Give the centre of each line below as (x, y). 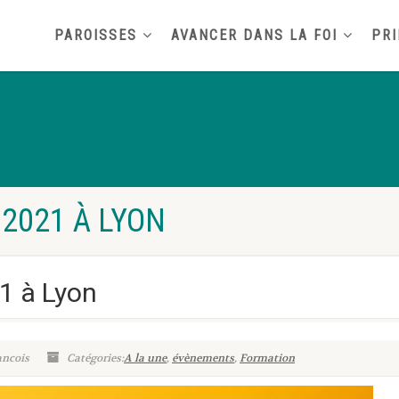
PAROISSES (96, 35)
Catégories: (94, 358)
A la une (145, 358)
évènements (203, 358)
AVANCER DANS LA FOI (254, 35)
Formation (267, 358)
